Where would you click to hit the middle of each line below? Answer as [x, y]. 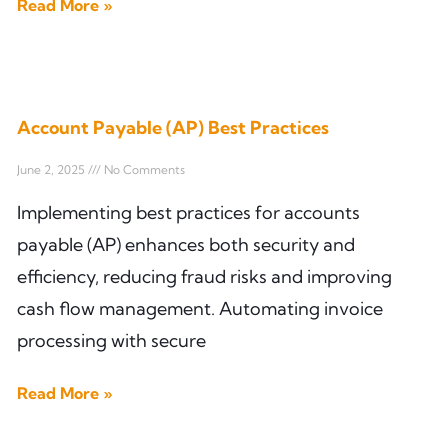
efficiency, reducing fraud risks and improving [204, 276]
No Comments [143, 169]
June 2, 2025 [52, 169]
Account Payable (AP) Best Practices [173, 127]
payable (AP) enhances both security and [186, 244]
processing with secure [111, 340]
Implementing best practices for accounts [188, 212]
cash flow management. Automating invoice [200, 308]
